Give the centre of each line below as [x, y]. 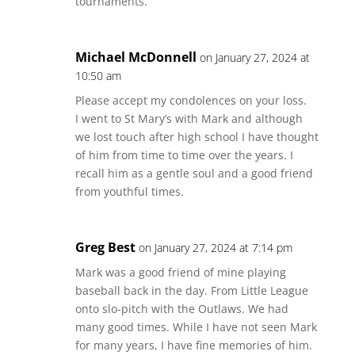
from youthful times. [129, 191]
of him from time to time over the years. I [184, 155]
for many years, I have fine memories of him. [193, 345]
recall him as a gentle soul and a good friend [194, 173]
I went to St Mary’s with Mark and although [189, 118]
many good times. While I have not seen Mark [196, 327]
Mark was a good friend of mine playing [180, 272]
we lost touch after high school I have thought [197, 137]
